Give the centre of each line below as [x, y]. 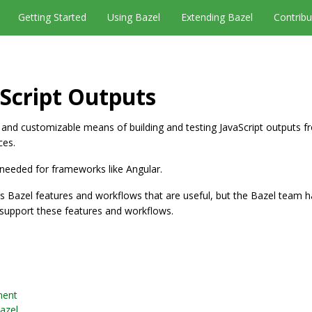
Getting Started [52, 17]
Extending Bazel [217, 17]
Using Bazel [134, 17]
